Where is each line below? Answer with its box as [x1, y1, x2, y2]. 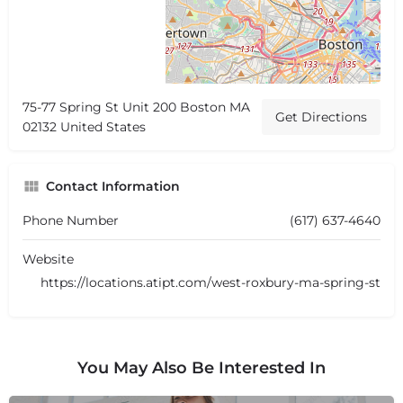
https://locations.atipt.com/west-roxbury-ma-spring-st [40, 273, 381, 291]
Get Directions [275, 108, 367, 125]
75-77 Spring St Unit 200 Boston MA [22, 98, 250, 115]
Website [22, 250, 74, 267]
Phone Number [22, 211, 119, 228]
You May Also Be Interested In [77, 357, 326, 378]
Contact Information [46, 177, 180, 194]
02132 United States [22, 118, 146, 135]
